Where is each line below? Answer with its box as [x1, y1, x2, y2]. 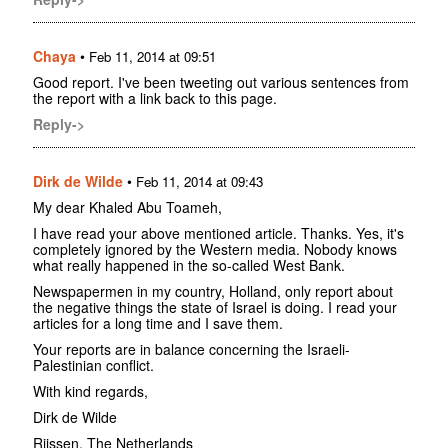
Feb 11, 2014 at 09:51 [89, 47, 216, 67]
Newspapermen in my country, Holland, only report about [33, 281, 393, 302]
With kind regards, [33, 381, 148, 402]
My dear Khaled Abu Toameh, [33, 197, 222, 218]
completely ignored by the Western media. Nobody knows [33, 239, 397, 260]
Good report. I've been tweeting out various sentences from [33, 72, 409, 93]
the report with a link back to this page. [33, 88, 277, 109]
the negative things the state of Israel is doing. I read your [33, 297, 397, 318]
